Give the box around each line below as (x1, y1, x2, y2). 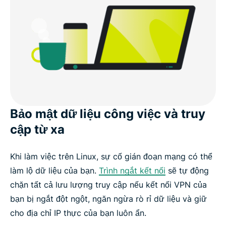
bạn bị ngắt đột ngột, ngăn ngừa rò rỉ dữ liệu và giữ (10, 193, 207, 204)
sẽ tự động (165, 165, 209, 176)
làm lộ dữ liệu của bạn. (10, 165, 99, 176)
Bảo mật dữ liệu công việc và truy (10, 106, 205, 121)
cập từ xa (10, 122, 65, 137)
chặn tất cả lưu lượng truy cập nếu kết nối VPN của (10, 179, 207, 190)
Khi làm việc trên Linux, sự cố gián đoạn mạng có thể (10, 151, 212, 161)
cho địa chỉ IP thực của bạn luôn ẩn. (10, 207, 146, 218)
